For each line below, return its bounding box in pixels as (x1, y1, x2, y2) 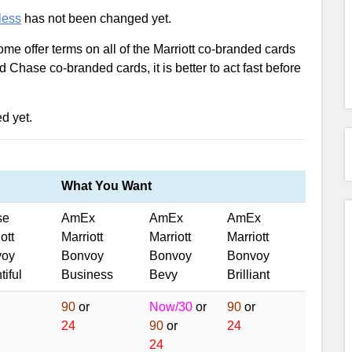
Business (61, 268, 113, 281)
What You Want (61, 179, 152, 192)
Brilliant (227, 268, 269, 281)
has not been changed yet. (21, 12, 171, 25)
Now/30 (149, 300, 192, 313)
